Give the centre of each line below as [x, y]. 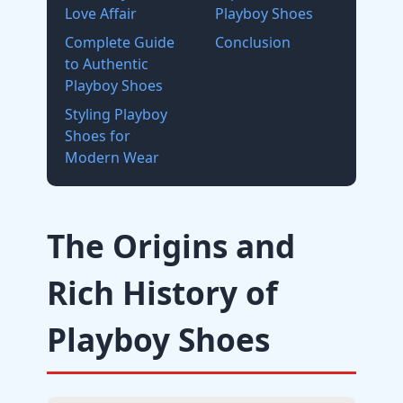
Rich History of [162, 292]
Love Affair [101, 13]
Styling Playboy [116, 114]
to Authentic [107, 64]
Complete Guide [120, 42]
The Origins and [171, 246]
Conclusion [253, 42]
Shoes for [98, 136]
